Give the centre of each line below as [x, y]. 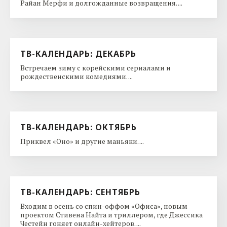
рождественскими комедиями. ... [77, 76]
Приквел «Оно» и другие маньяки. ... [82, 141]
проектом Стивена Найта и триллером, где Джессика [111, 214]
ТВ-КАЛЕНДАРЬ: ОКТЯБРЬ [79, 127]
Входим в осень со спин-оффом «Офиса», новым [104, 206]
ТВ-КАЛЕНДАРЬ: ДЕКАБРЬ [78, 53]
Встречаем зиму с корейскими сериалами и [96, 67]
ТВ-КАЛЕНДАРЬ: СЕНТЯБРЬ [80, 192]
